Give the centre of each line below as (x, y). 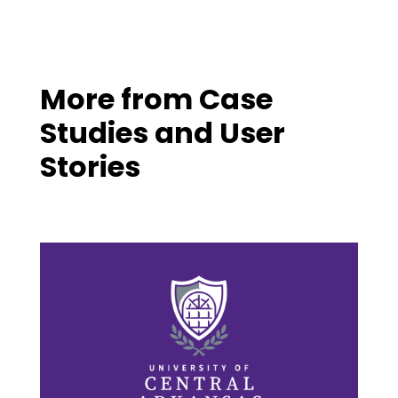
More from (119, 99)
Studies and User (162, 132)
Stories (90, 166)
